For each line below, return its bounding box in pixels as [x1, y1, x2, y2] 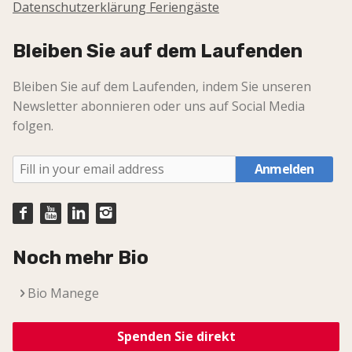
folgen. [13, 117, 53, 135]
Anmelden [255, 160, 314, 178]
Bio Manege [27, 284, 100, 302]
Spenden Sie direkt [116, 328, 236, 346]
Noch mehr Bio [13, 246, 148, 269]
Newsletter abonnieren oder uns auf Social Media [13, 97, 305, 115]
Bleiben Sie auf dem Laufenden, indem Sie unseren [13, 78, 311, 96]
